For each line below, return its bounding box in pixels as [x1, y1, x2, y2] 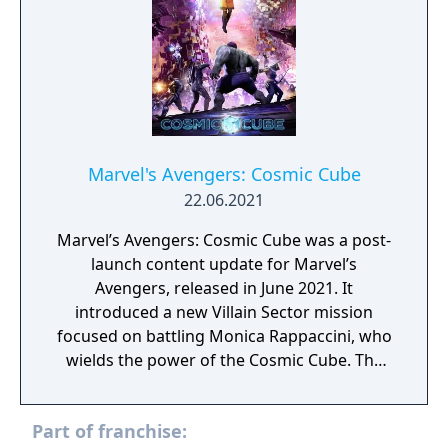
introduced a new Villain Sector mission [75, 301, 373, 323]
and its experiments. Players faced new [76, 421, 372, 443]
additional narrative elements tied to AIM [69, 397, 379, 419]
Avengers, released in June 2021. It [95, 277, 353, 299]
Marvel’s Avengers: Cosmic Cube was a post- [57, 229, 391, 251]
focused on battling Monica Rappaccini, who [56, 325, 392, 347]
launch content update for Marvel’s [91, 253, 357, 275]
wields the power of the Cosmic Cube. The [65, 349, 383, 371]
